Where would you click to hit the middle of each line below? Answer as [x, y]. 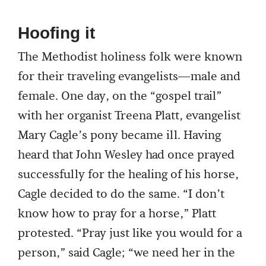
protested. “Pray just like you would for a [130, 233]
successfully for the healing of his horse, [128, 175]
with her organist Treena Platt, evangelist [129, 116]
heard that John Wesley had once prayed [126, 155]
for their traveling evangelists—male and [129, 77]
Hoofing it [56, 33]
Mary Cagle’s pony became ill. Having [119, 135]
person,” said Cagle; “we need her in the [126, 253]
